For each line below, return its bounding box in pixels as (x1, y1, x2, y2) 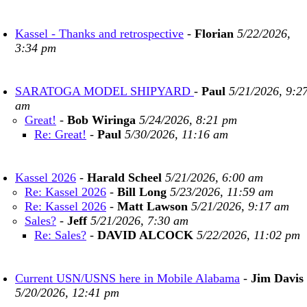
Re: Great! (34, 127, 86, 141)
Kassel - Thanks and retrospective (15, 27, 184, 40)
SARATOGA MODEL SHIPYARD (15, 84, 194, 98)
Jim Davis (251, 271, 304, 285)
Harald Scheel (87, 171, 162, 184)
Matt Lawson (117, 199, 188, 213)
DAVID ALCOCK (97, 228, 193, 242)
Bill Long (117, 185, 167, 199)
